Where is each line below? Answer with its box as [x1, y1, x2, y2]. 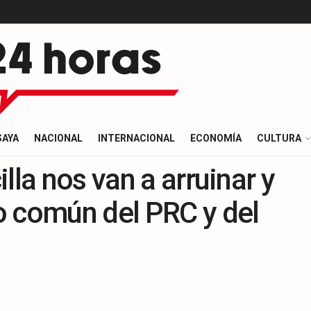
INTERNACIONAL [98, 133, 175, 144]
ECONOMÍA [190, 133, 242, 144]
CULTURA [257, 133, 301, 144]
